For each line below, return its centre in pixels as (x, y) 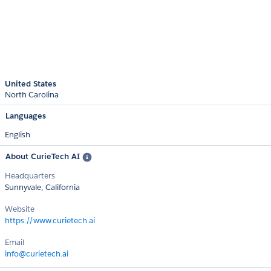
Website (20, 209)
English (18, 135)
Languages (26, 116)
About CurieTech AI (44, 157)
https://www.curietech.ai (50, 220)
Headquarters (30, 175)
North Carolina (32, 95)
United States (31, 84)
